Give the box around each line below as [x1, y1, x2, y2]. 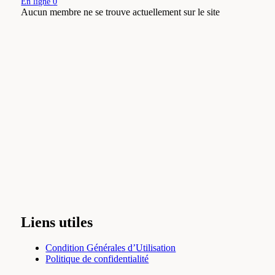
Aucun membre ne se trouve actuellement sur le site [21, 6, 220, 17]
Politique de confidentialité [45, 254, 149, 265]
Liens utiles [21, 214, 93, 230]
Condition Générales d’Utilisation [45, 242, 176, 254]
